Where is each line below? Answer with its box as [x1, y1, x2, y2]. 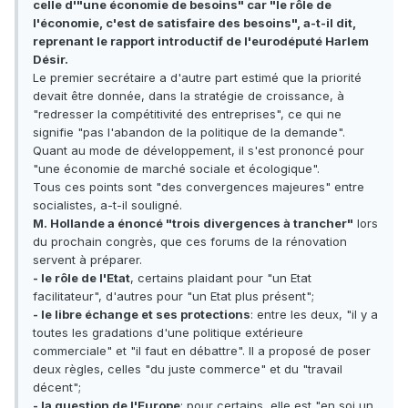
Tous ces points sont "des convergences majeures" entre [33, 179, 364, 195]
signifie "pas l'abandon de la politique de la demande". [33, 125, 345, 140]
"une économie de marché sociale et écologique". [33, 161, 320, 177]
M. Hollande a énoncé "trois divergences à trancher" [33, 216, 353, 231]
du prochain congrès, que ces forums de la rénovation [33, 234, 347, 250]
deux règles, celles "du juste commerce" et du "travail [33, 362, 342, 377]
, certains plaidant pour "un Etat [130, 270, 311, 286]
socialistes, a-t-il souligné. [33, 198, 182, 213]
